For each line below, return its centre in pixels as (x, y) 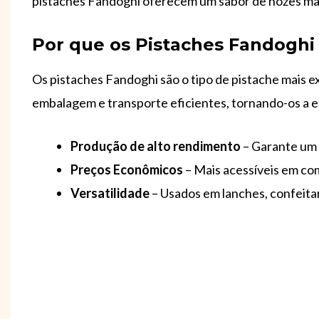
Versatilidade (110, 193)
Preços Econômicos (128, 170)
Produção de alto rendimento (156, 146)
